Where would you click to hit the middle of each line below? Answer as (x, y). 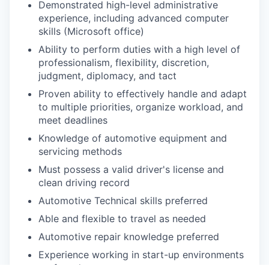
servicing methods (80, 152)
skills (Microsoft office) (91, 32)
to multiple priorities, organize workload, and (141, 107)
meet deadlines (73, 120)
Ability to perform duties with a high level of (139, 50)
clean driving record (84, 183)
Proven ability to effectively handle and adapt (143, 94)
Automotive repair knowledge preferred (129, 237)
